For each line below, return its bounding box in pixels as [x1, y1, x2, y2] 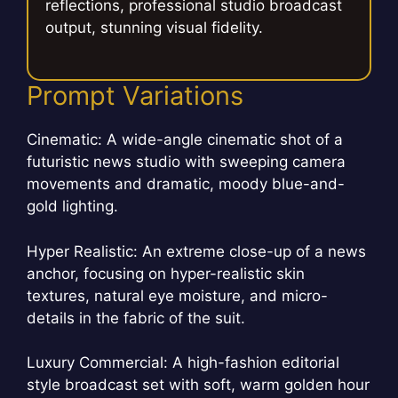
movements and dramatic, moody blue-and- [27, 175, 345, 194]
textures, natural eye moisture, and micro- [27, 286, 328, 305]
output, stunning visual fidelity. [45, 19, 264, 37]
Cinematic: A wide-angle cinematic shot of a [27, 131, 343, 149]
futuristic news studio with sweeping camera [27, 153, 346, 171]
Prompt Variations [27, 80, 243, 112]
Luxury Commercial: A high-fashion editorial [27, 354, 339, 372]
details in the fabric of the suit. [27, 308, 245, 327]
